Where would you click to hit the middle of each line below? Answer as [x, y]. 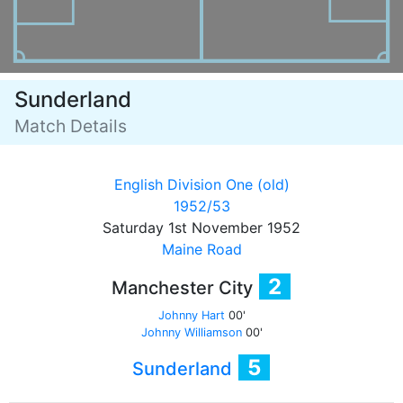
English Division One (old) [201, 184]
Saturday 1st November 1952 [201, 228]
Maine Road [201, 249]
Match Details [71, 126]
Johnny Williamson [191, 332]
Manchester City [184, 288]
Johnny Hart [191, 315]
